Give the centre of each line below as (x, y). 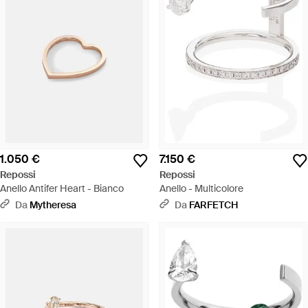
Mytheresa (53, 205)
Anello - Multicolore (201, 189)
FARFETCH (213, 205)
